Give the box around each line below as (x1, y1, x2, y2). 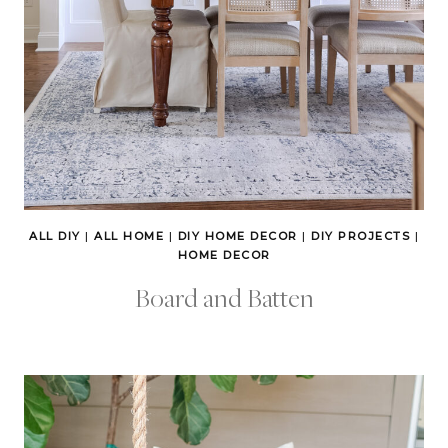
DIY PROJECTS (311, 229, 410, 244)
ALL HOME (94, 229, 164, 244)
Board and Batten (134, 280, 314, 315)
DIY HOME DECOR (177, 229, 298, 244)
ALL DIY (29, 229, 81, 244)
